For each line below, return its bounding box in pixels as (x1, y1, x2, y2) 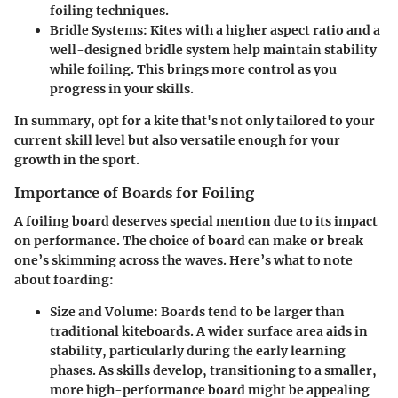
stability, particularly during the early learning (50, 343, 346, 360)
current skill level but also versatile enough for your (14, 131, 340, 148)
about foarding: (14, 272, 114, 289)
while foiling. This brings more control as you (50, 60, 337, 77)
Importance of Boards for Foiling (14, 183, 254, 202)
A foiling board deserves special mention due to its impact (14, 213, 378, 230)
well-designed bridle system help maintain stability (50, 41, 377, 58)
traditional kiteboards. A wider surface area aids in (50, 323, 368, 340)
